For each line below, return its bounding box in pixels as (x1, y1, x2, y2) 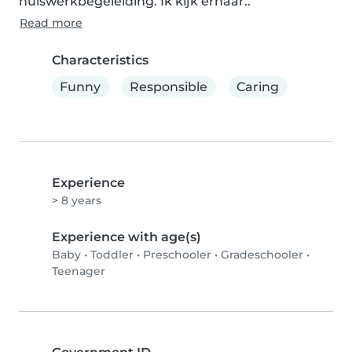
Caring (236, 79, 279, 94)
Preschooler (143, 247, 211, 262)
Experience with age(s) (52, 229, 201, 245)
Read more (20, 16, 82, 30)
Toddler (90, 247, 134, 262)
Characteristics (52, 53, 148, 68)
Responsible (130, 79, 208, 94)
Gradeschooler (221, 247, 303, 262)
